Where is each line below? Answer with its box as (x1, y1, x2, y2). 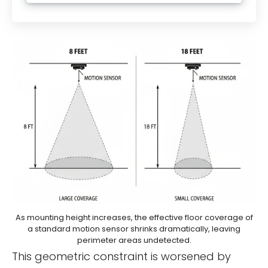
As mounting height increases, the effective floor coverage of (15, 211, 253, 223)
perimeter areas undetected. (77, 234, 191, 246)
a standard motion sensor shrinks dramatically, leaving (28, 223, 240, 234)
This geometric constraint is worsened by (12, 248, 231, 264)
